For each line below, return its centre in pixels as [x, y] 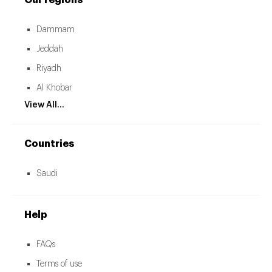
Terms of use [59, 264]
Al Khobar [54, 88]
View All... [44, 105]
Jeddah [50, 49]
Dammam [56, 30]
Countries [49, 144]
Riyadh [49, 69]
